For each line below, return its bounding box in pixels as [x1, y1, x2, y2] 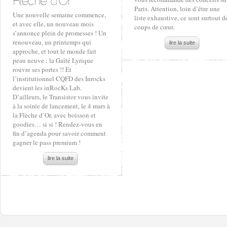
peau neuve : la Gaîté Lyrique [13, 56, 93, 65]
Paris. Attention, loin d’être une [134, 4, 220, 13]
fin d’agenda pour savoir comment [13, 129, 106, 138]
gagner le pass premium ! [13, 138, 81, 147]
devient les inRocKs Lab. [13, 83, 82, 92]
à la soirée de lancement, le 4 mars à [13, 101, 110, 110]
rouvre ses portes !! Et [13, 65, 71, 74]
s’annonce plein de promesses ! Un [13, 28, 106, 37]
